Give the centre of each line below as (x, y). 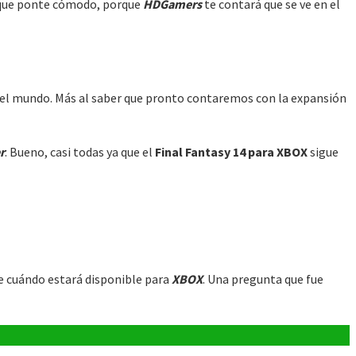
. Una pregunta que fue (263, 279)
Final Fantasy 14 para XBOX (231, 152)
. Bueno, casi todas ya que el (80, 152)
